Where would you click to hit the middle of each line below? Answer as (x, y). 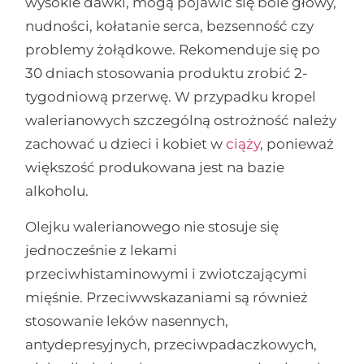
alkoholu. (57, 191)
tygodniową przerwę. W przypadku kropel (171, 97)
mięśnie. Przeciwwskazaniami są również (167, 297)
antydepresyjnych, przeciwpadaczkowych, (171, 344)
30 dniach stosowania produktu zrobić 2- (167, 74)
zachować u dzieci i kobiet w (126, 144)
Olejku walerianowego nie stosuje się (152, 226)
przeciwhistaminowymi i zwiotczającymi (167, 273)
